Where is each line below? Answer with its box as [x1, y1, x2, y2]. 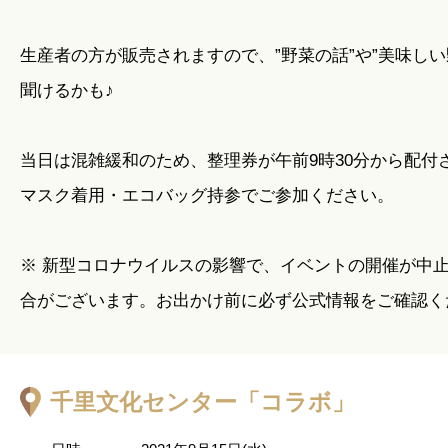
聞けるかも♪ [20, 81, 114, 101]
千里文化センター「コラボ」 [50, 389, 355, 416]
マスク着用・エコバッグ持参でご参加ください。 [20, 186, 394, 206]
